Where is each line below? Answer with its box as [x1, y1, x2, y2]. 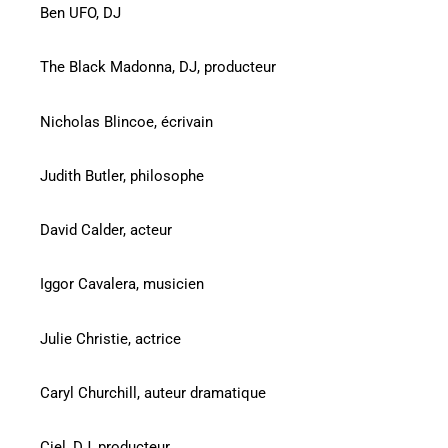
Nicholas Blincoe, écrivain [40, 112, 213, 131]
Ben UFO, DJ [40, 4, 121, 23]
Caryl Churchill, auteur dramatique [40, 383, 266, 402]
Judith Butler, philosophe [40, 166, 204, 185]
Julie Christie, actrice [40, 329, 181, 348]
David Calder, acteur [40, 221, 172, 240]
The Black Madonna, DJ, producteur [40, 58, 276, 77]
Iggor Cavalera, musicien [40, 275, 204, 294]
